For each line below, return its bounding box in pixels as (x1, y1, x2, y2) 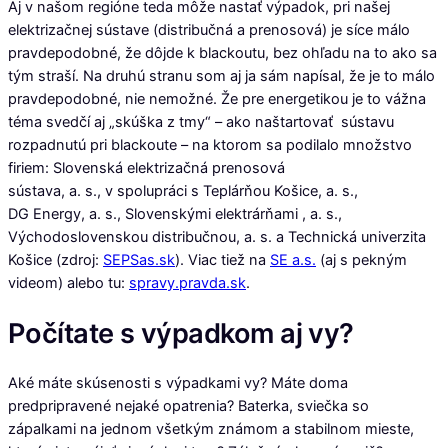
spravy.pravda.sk (129, 274, 246, 293)
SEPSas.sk (103, 251, 175, 270)
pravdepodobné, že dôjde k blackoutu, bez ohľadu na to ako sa (8, 44, 437, 63)
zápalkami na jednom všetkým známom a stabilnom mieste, (8, 419, 414, 438)
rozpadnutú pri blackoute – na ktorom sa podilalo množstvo (8, 136, 412, 155)
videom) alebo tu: (8, 274, 129, 293)
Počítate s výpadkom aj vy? (8, 317, 354, 351)
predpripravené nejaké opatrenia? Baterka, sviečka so (8, 396, 369, 415)
